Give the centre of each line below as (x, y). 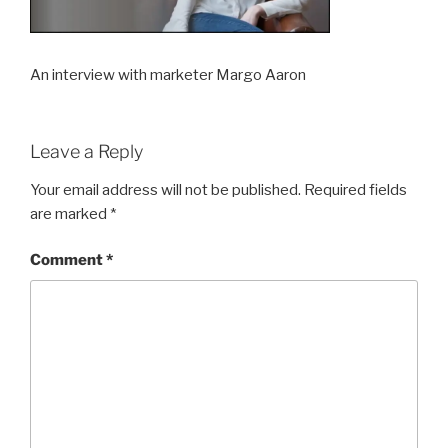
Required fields (355, 189)
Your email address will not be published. (165, 189)
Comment (68, 260)
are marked (70, 213)
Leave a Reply (86, 152)
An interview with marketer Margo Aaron (168, 74)
